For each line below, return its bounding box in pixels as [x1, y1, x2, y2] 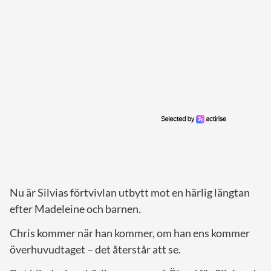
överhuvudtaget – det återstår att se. [10, 242, 181, 256]
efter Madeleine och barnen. [10, 201, 141, 215]
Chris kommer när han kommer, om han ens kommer [10, 226, 250, 240]
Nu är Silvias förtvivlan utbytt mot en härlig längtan [10, 185, 250, 199]
